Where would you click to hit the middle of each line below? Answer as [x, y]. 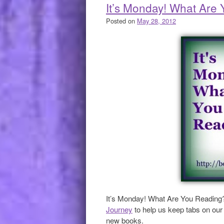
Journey [119, 209]
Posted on [121, 20]
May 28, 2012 [156, 20]
